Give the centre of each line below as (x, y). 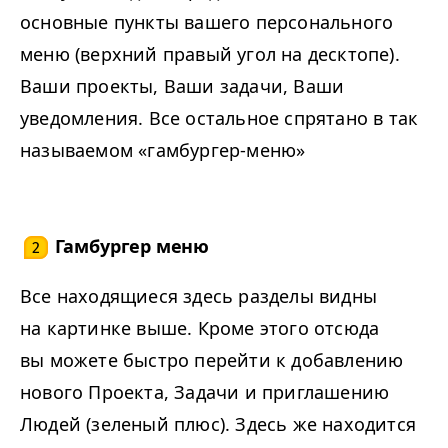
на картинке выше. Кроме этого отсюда (200, 327)
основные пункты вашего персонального (207, 21)
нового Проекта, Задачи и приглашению (205, 391)
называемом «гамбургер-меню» (163, 149)
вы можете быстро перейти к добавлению (212, 359)
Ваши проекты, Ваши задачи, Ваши (182, 85)
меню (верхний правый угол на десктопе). (210, 53)
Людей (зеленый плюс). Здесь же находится (218, 423)
